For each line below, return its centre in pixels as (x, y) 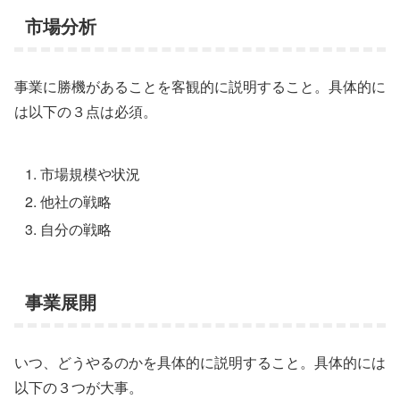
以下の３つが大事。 (79, 387)
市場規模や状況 (91, 173)
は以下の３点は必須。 (86, 111)
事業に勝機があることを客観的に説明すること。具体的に (200, 86)
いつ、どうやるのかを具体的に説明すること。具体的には (200, 362)
